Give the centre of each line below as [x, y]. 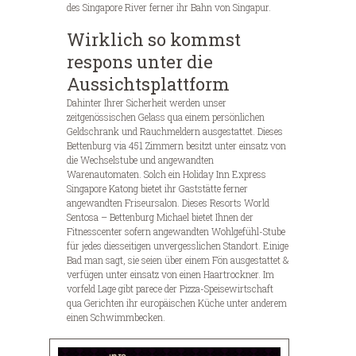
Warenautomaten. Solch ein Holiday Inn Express [166, 174]
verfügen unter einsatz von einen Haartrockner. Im [170, 274]
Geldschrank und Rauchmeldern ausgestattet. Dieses [175, 131]
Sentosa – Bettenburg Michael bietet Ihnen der [160, 217]
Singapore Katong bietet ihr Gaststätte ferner [157, 188]
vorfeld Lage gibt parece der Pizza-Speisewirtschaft [170, 288]
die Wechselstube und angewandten [140, 159]
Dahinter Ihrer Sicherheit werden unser [147, 102]
